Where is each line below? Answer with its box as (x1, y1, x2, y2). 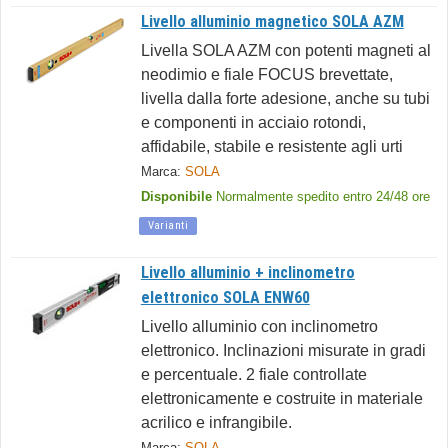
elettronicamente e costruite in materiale (140, 390, 423, 407)
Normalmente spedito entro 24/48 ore (215, 189, 430, 204)
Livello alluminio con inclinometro (140, 318, 378, 335)
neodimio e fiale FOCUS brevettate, (140, 66, 393, 83)
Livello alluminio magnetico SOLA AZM (140, 12, 404, 31)
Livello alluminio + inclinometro (140, 263, 355, 282)
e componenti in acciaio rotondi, (140, 114, 366, 131)
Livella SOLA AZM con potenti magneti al (140, 42, 431, 59)
